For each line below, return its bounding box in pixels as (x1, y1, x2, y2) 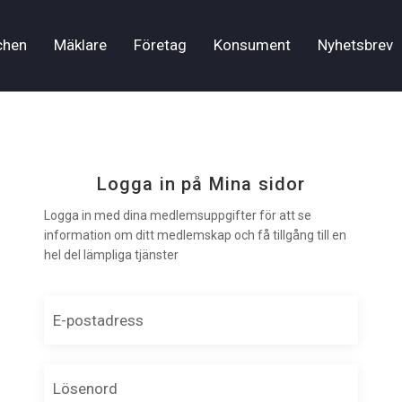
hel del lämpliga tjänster (44, 248, 179, 263)
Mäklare (54, 36, 107, 55)
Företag (134, 36, 187, 55)
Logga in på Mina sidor (96, 173, 306, 196)
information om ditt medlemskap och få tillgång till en (44, 228, 346, 243)
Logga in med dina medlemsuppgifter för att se (44, 208, 311, 223)
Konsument (214, 36, 291, 55)
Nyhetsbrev (318, 36, 393, 55)
